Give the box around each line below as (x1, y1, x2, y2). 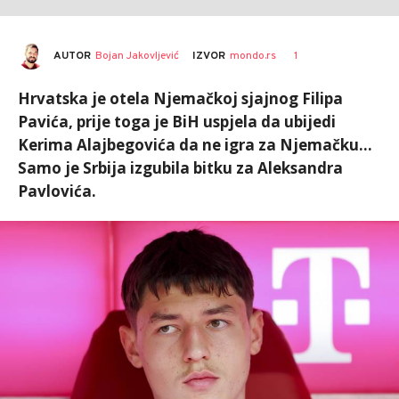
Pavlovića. (18, 181, 96, 201)
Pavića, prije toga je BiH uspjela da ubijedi (18, 111, 336, 132)
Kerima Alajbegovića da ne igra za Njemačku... (18, 134, 372, 155)
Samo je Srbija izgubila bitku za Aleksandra (18, 158, 343, 178)
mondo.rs (230, 49, 276, 63)
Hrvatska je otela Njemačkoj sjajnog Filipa (18, 88, 343, 109)
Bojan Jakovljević (95, 48, 179, 63)
